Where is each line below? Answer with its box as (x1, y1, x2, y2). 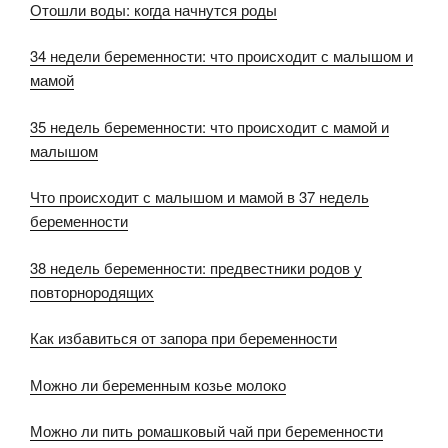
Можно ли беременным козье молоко (30, 373, 286, 395)
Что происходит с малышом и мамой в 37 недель (30, 186, 369, 208)
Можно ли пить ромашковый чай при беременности (30, 420, 383, 442)
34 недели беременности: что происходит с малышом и (30, 45, 413, 67)
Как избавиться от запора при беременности (30, 327, 337, 349)
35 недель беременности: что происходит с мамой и (30, 115, 389, 137)
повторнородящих (30, 280, 154, 302)
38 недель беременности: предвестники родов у (30, 256, 362, 278)
